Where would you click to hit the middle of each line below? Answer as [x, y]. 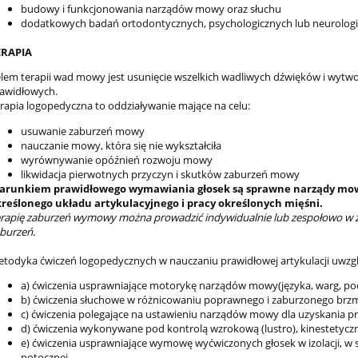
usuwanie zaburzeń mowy [82, 131]
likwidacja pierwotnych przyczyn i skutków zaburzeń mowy [160, 174]
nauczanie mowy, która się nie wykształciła [121, 145]
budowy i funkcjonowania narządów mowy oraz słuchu [151, 9]
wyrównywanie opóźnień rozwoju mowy [116, 159]
